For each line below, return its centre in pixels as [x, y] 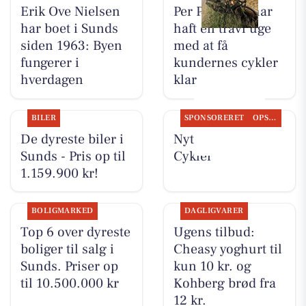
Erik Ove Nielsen [70, 12]
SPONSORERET [214, 117]
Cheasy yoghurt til [227, 249]
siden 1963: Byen [71, 46]
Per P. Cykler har [223, 12]
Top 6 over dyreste [75, 232]
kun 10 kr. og [212, 266]
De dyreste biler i [72, 139]
